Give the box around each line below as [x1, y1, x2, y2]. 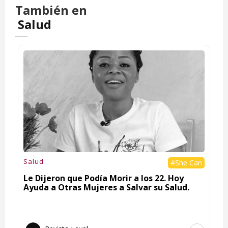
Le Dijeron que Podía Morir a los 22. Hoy [23, 172, 184, 184]
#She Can [170, 157, 202, 167]
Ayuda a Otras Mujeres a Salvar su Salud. [23, 181, 189, 193]
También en [15, 1, 87, 18]
